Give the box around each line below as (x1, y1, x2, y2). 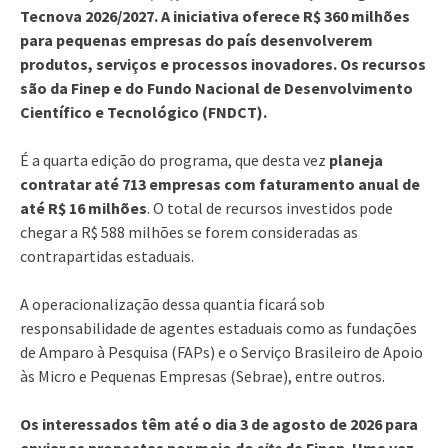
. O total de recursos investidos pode (147, 197, 393, 218)
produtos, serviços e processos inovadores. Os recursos (20, 53, 426, 74)
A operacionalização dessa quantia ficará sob (20, 293, 325, 314)
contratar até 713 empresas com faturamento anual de (20, 173, 420, 194)
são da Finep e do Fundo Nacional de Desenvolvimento (20, 77, 413, 98)
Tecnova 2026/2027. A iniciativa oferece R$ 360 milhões (20, 5, 410, 26)
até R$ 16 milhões (20, 197, 147, 218)
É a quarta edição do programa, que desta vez (20, 149, 329, 170)
